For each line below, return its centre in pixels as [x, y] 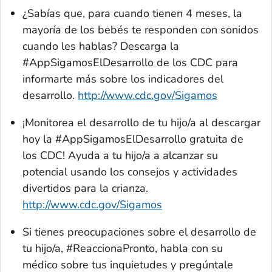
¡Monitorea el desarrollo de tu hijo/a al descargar [141, 122]
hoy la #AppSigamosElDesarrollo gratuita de [133, 139]
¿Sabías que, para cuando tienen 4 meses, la [132, 13]
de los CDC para [196, 62]
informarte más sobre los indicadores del [123, 79]
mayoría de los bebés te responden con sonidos [141, 29]
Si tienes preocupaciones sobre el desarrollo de [139, 232]
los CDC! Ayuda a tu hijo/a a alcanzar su [120, 155]
